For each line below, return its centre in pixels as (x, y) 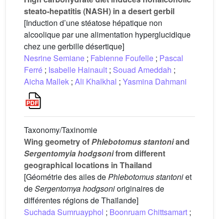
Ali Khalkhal (96, 81)
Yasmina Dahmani (155, 81)
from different (139, 153)
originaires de (140, 188)
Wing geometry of (58, 142)
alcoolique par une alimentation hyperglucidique (107, 34)
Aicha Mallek (46, 81)
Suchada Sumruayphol (64, 212)
